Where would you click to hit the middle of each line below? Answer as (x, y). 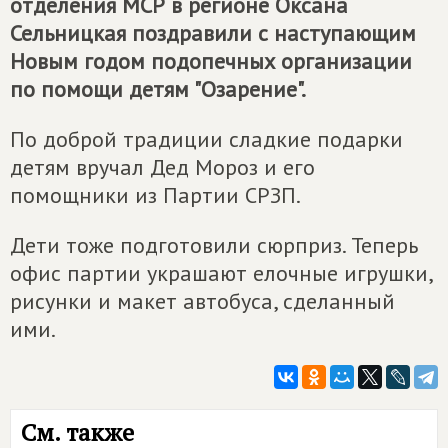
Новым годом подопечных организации (211, 60)
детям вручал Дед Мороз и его (162, 166)
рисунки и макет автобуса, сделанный (202, 300)
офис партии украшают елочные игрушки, (221, 272)
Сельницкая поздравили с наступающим (213, 32)
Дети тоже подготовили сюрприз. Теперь (214, 244)
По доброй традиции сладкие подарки (206, 138)
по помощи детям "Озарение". (158, 88)
